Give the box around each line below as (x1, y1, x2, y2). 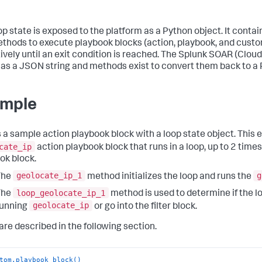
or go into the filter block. (92, 202, 197, 212)
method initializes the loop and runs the (85, 172, 253, 182)
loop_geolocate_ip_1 (16, 188, 105, 198)
